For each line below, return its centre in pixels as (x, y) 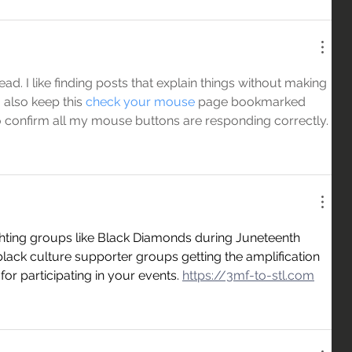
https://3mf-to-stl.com (248, 275)
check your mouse (140, 102)
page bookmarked (252, 102)
